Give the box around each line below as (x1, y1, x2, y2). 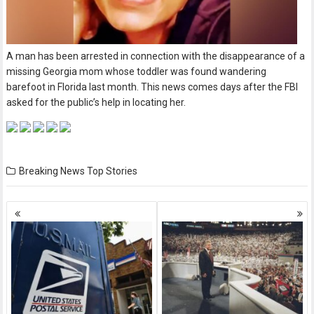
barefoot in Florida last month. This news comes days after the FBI (6, 81, 299, 93)
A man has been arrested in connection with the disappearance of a (6, 50, 306, 62)
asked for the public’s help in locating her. (6, 96, 186, 108)
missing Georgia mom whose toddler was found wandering (6, 65, 267, 77)
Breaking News (19, 165, 86, 177)
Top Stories (87, 165, 138, 177)
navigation (6, 212, 74, 230)
